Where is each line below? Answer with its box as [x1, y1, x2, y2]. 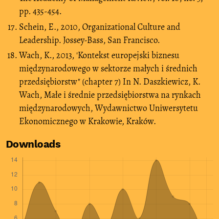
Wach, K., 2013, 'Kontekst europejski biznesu [19, 49, 179, 62]
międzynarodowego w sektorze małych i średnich [19, 63, 197, 75]
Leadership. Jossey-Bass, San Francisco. [19, 34, 160, 46]
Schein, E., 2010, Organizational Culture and [19, 21, 180, 33]
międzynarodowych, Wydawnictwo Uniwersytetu [19, 102, 198, 114]
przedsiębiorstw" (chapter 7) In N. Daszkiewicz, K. [19, 76, 200, 88]
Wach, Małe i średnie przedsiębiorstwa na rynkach [19, 89, 201, 101]
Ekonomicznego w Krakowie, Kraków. [19, 115, 156, 128]
